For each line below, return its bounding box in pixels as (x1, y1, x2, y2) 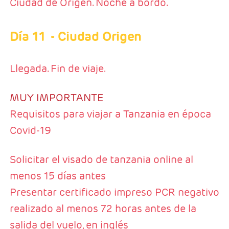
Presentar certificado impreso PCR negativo (9, 186, 219, 199)
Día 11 (9, 28, 45, 45)
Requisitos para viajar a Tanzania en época (9, 107, 211, 121)
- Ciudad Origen (50, 28, 142, 45)
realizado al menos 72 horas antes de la (9, 202, 196, 216)
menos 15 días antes (9, 169, 106, 183)
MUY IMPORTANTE (9, 91, 103, 105)
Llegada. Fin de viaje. (9, 62, 106, 76)
